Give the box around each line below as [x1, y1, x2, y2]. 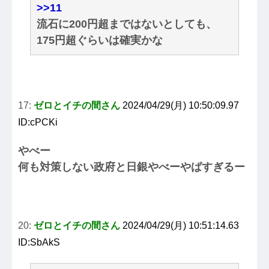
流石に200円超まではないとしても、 [37, 18, 217, 31]
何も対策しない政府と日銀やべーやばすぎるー [18, 161, 245, 174]
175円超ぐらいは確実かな [37, 34, 163, 47]
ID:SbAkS [18, 237, 60, 248]
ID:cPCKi [18, 117, 58, 128]
